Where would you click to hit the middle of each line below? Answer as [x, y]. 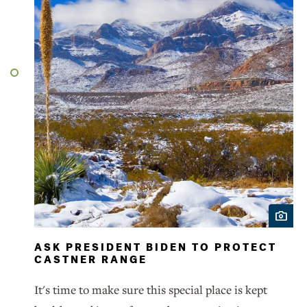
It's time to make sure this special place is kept [151, 290]
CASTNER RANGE [91, 260]
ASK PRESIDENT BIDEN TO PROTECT [156, 248]
